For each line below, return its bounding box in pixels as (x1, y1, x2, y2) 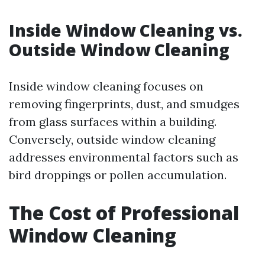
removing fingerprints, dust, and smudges (9, 96, 240, 111)
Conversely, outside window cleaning (9, 132, 215, 147)
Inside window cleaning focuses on (9, 79, 203, 93)
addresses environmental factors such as (9, 150, 238, 164)
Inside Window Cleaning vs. (9, 19, 243, 41)
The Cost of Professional (9, 200, 239, 225)
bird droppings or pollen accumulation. (9, 167, 227, 182)
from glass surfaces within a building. (9, 114, 216, 129)
